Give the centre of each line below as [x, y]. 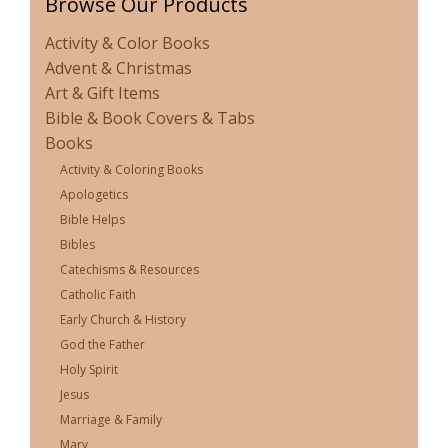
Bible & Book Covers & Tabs [150, 118]
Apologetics [94, 195]
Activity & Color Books [127, 43]
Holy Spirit [89, 370]
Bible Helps [92, 220]
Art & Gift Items [102, 93]
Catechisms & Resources [129, 270]
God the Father [102, 345]
